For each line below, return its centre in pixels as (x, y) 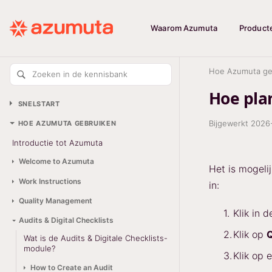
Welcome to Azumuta (56, 161)
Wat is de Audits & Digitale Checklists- (96, 238)
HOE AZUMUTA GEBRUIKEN (67, 124)
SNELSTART (39, 104)
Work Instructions (50, 181)
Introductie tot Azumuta (57, 142)
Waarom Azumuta (184, 28)
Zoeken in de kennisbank (80, 74)
